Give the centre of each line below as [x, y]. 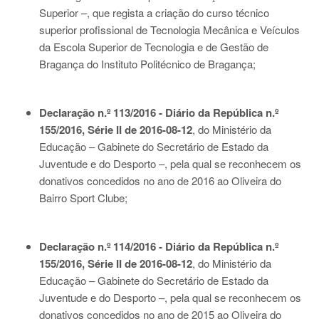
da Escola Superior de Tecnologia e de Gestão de [154, 47]
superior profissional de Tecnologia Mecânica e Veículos [169, 30]
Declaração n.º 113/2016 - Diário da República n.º [159, 113]
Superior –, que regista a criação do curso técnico [154, 12]
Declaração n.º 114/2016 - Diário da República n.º [159, 246]
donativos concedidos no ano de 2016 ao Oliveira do [160, 181]
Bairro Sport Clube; [83, 198]
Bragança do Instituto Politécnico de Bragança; [147, 64]
